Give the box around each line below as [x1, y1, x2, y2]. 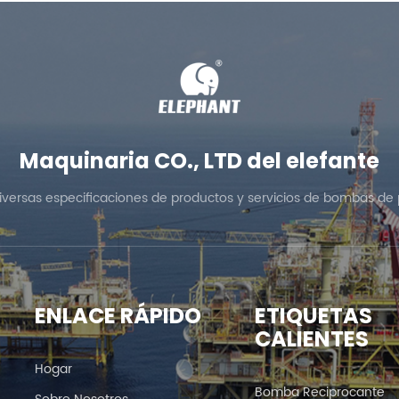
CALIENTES [254, 323, 369, 354]
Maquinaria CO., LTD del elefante [20, 145, 379, 175]
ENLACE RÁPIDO [34, 300, 201, 330]
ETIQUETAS [254, 300, 372, 330]
